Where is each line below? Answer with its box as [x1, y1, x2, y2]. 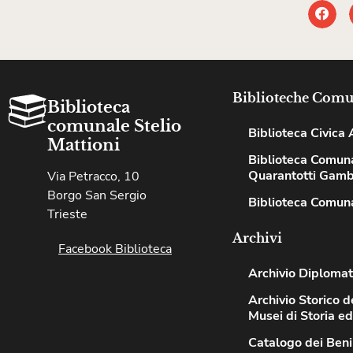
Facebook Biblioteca [58, 240, 172, 258]
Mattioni [47, 135, 120, 154]
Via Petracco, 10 [47, 167, 139, 185]
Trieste [47, 205, 87, 223]
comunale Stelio [47, 116, 181, 136]
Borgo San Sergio [47, 186, 147, 204]
